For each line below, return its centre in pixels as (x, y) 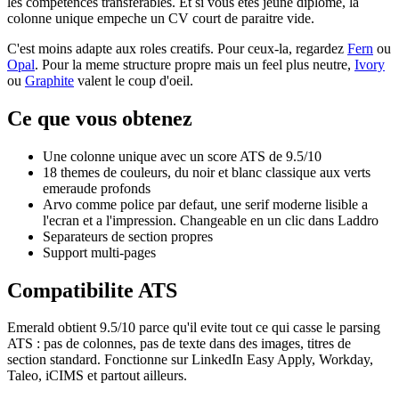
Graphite (49, 80)
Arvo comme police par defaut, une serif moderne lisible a (205, 204)
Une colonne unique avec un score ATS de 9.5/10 (182, 156)
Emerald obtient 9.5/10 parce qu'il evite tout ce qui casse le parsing (194, 328)
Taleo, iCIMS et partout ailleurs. (97, 376)
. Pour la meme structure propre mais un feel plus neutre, (195, 64)
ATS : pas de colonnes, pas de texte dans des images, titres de (179, 344)
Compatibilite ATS (92, 290)
